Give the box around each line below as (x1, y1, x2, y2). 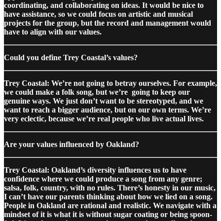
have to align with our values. (4, 27, 102, 36)
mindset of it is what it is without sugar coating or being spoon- (4, 210, 212, 219)
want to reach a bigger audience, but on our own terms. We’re (4, 105, 211, 114)
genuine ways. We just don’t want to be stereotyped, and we (4, 96, 203, 105)
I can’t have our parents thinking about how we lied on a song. (4, 192, 213, 201)
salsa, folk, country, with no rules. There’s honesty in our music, (4, 183, 216, 192)
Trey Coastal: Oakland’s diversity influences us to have (4, 165, 186, 174)
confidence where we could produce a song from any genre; (4, 174, 202, 183)
